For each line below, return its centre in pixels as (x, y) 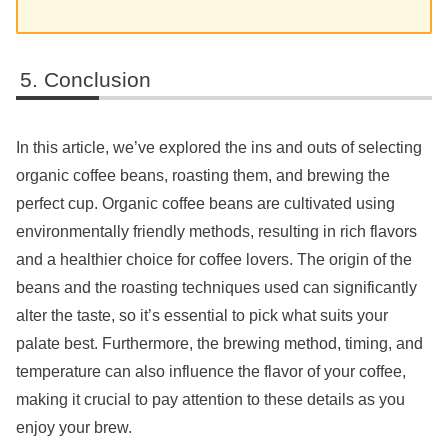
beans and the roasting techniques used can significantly (216, 287)
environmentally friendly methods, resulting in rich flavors (216, 231)
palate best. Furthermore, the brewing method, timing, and (219, 343)
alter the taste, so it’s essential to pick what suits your (202, 315)
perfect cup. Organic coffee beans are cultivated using (205, 203)
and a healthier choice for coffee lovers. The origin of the (214, 259)
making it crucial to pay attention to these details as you (210, 399)
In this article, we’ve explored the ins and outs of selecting (219, 147)
